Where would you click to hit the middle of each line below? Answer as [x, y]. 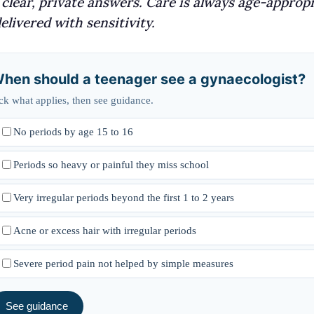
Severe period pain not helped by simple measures [123, 263]
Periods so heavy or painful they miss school [111, 164]
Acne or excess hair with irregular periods [105, 230]
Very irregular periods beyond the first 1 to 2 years [124, 197]
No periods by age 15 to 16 [73, 131]
